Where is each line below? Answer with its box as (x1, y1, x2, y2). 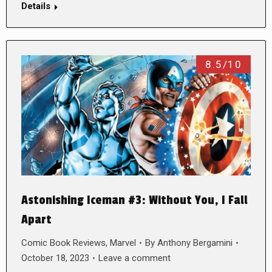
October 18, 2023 (21, 252, 89, 263)
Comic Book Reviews (21, 237, 106, 248)
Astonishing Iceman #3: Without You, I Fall (21, 192, 248, 208)
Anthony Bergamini (157, 237, 233, 248)
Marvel (110, 237, 136, 248)
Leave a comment (98, 252, 171, 263)
